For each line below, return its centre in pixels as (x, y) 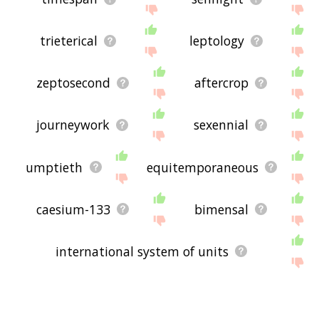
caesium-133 (73, 209)
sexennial (221, 125)
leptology (217, 41)
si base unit (64, 293)
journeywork (73, 125)
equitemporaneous (202, 167)
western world (213, 293)
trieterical (69, 41)
